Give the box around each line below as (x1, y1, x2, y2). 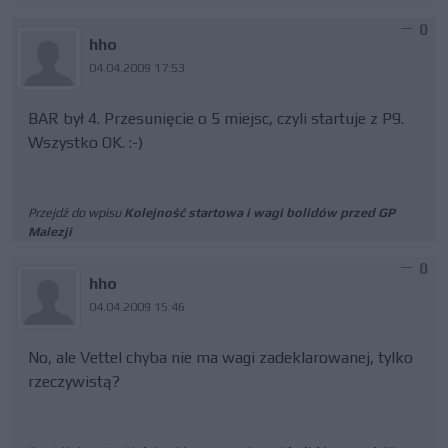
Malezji (28, 224, 72, 239)
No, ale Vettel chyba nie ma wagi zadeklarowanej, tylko (28, 348, 413, 367)
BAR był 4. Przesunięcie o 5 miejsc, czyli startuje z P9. (28, 109, 404, 128)
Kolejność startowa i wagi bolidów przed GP (124, 205, 395, 220)
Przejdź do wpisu (28, 205, 124, 220)
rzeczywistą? (28, 372, 120, 391)
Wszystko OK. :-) (28, 133, 143, 152)
